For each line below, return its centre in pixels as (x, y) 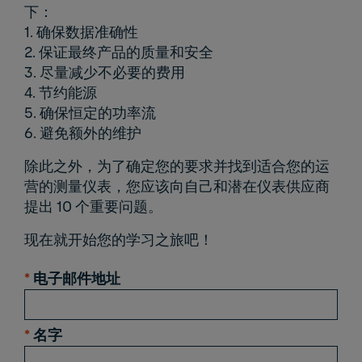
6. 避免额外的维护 (83, 133)
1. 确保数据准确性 (81, 32)
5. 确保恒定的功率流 (90, 113)
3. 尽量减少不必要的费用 (105, 72)
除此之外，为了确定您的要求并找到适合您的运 (177, 166)
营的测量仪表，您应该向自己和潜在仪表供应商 (177, 186)
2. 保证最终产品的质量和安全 (119, 52)
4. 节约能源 (61, 93)
